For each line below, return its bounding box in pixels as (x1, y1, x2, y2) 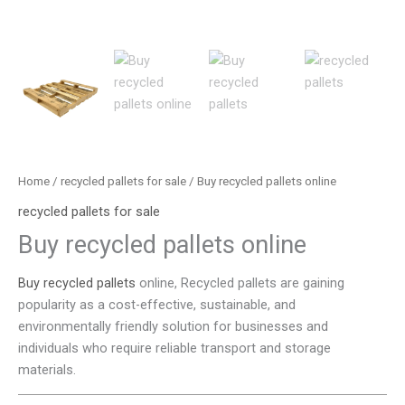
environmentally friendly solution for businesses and (18, 318, 328, 335)
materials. (18, 362, 76, 379)
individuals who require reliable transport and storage (18, 340, 331, 357)
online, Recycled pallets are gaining (136, 275, 344, 292)
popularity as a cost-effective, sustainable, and (18, 297, 296, 314)
